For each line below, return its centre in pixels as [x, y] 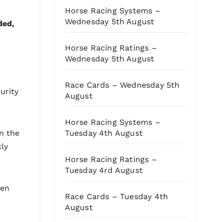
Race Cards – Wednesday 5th [122, 85]
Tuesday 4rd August [104, 170]
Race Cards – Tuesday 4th [116, 197]
